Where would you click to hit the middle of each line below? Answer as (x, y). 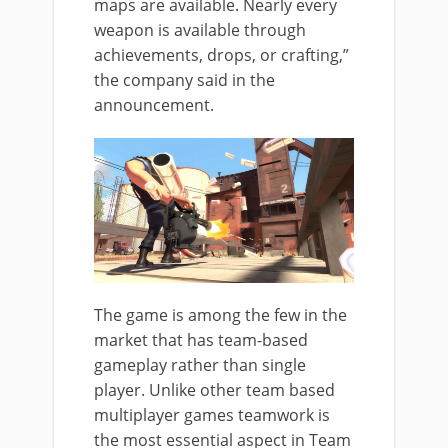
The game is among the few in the (220, 315)
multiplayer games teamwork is (212, 415)
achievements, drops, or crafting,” (221, 54)
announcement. (154, 104)
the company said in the (184, 79)
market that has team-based (201, 340)
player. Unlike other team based (214, 390)
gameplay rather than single (200, 365)
